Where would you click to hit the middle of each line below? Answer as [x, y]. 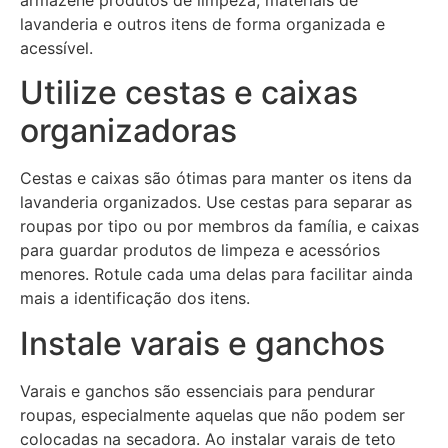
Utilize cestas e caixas [189, 93]
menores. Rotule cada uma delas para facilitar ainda [216, 274]
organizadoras [128, 131]
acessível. [56, 47]
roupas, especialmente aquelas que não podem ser [212, 414]
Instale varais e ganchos [202, 343]
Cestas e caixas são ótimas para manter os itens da [216, 178]
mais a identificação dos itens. [135, 298]
